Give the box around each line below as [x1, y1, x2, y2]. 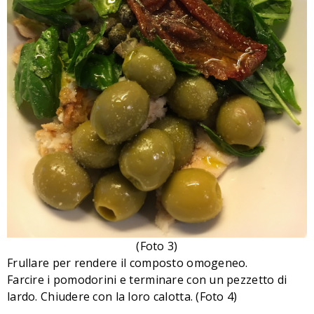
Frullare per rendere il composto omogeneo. [7, 254, 248, 271]
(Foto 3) [136, 238, 178, 254]
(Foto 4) [196, 288, 238, 304]
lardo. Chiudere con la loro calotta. [7, 288, 196, 304]
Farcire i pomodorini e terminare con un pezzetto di [7, 271, 287, 287]
